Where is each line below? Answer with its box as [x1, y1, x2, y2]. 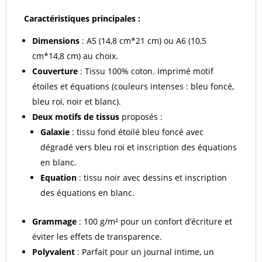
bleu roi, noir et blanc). [32, 96, 121, 107]
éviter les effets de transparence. [32, 231, 162, 242]
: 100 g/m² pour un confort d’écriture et [77, 216, 232, 227]
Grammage [32, 216, 77, 227]
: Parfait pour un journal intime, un [75, 246, 214, 257]
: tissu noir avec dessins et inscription [77, 172, 227, 183]
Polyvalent [32, 246, 75, 257]
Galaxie [40, 126, 70, 137]
